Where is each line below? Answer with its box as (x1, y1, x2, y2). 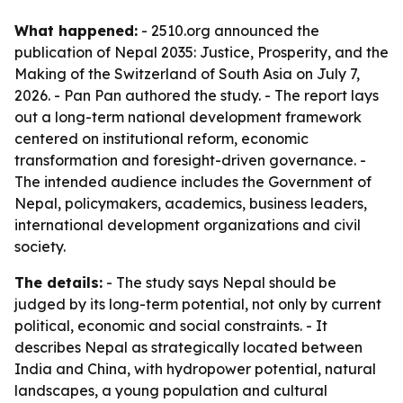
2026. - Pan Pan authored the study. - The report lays (14, 86, 379, 104)
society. (14, 237, 66, 255)
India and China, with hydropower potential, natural (14, 360, 376, 378)
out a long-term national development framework (14, 108, 362, 126)
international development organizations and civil (14, 216, 361, 234)
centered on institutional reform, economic (14, 130, 309, 148)
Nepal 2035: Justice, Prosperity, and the (114, 43, 389, 61)
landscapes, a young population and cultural (14, 381, 327, 399)
